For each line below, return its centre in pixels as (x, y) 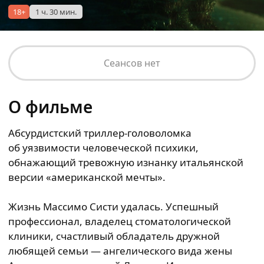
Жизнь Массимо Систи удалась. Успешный (113, 207)
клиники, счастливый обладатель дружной (114, 236)
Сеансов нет (132, 63)
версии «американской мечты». (87, 177)
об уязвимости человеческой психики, (103, 148)
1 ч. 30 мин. (56, 12)
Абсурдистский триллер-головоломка (100, 133)
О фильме (50, 107)
